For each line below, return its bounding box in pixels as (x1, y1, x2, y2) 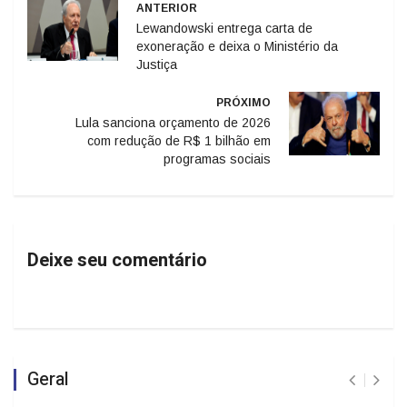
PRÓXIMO (216, 94, 271, 108)
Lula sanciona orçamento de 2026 (75, 114, 271, 129)
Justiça (136, 55, 177, 71)
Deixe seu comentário (27, 245, 207, 273)
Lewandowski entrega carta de (136, 19, 313, 35)
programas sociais (164, 150, 271, 165)
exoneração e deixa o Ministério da (136, 37, 338, 53)
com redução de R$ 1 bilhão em (87, 132, 271, 147)
